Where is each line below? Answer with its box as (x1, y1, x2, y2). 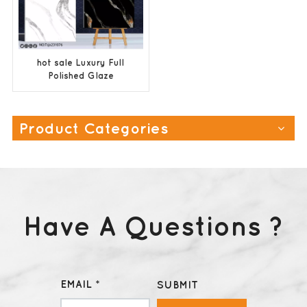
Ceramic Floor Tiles (38, 83, 124, 94)
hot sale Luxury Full (37, 57, 125, 68)
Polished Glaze (47, 70, 114, 81)
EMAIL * (60, 278, 100, 290)
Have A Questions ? (23, 209, 284, 242)
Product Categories (19, 119, 169, 137)
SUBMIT (156, 278, 198, 291)
